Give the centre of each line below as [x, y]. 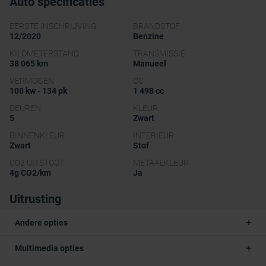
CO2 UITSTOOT [37, 163]
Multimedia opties [49, 248]
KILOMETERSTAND [44, 54]
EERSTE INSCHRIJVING [53, 26]
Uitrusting [35, 199]
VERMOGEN [32, 81]
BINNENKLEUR [37, 136]
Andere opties [41, 223]
